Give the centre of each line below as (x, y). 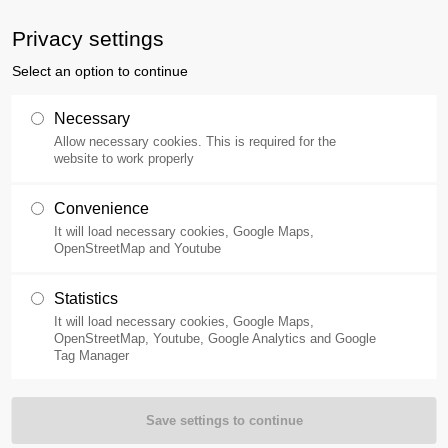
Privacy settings (87, 38)
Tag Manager (91, 355)
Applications (389, 89)
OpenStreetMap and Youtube (137, 248)
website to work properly (123, 158)
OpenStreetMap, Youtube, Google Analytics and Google (214, 338)
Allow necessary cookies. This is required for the (194, 141)
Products (283, 89)
